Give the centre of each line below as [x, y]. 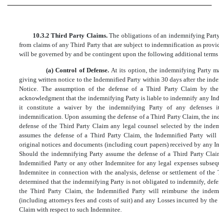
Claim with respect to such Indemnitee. [70, 209]
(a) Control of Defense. [79, 70]
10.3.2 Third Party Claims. [71, 36]
